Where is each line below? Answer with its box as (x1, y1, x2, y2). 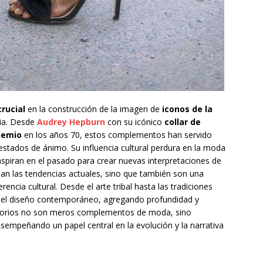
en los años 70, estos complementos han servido (22, 129, 212, 141)
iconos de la (162, 103, 213, 115)
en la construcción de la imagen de (25, 103, 162, 115)
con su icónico (105, 116, 164, 128)
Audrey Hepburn (37, 116, 105, 128)
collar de (164, 116, 201, 128)
